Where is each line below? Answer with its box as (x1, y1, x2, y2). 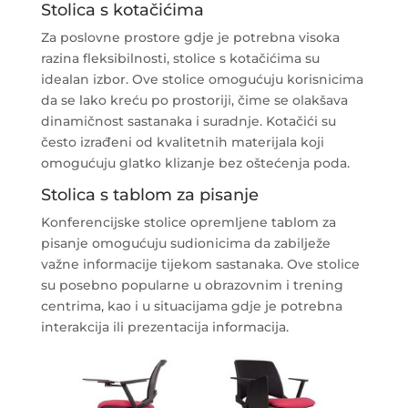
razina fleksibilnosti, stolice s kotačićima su (40, 50, 320, 67)
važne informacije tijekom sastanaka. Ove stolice (40, 256, 360, 273)
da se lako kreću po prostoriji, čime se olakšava (40, 92, 348, 109)
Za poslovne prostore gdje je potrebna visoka (40, 29, 340, 46)
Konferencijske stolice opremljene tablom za (40, 214, 336, 231)
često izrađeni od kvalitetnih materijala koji (40, 134, 324, 151)
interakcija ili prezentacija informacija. (40, 319, 289, 336)
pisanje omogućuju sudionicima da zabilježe (40, 235, 331, 252)
